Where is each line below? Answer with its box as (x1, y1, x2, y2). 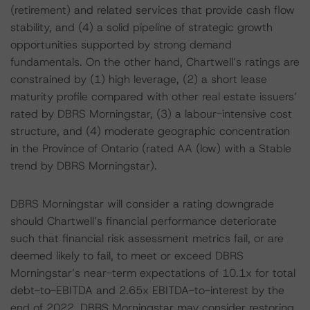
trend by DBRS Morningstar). (10, 158, 157, 173)
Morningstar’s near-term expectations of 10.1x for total (10, 266, 295, 280)
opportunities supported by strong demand (10, 37, 232, 52)
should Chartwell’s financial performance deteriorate (10, 214, 277, 228)
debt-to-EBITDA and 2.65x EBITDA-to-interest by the (10, 283, 284, 298)
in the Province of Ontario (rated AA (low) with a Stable (10, 141, 291, 156)
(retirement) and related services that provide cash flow (10, 3, 295, 17)
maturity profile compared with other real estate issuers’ (10, 89, 297, 104)
